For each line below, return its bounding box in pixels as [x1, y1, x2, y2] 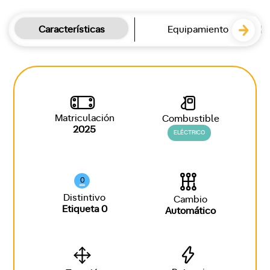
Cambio [174, 195, 207, 205]
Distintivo [63, 193, 105, 203]
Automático [165, 206, 216, 216]
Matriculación [54, 113, 115, 124]
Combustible [162, 114, 219, 124]
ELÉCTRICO [174, 130, 205, 136]
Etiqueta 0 [61, 204, 107, 215]
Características [38, 25, 105, 35]
